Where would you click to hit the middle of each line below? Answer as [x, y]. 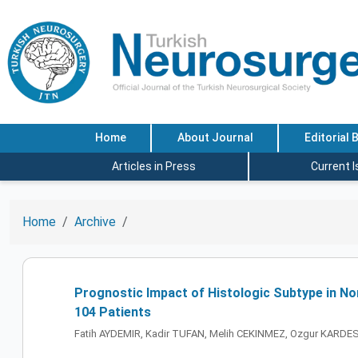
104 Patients [113, 312]
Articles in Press [153, 166]
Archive [95, 222]
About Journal [215, 138]
